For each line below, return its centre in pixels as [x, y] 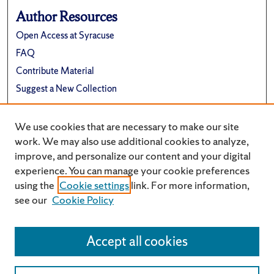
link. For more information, [189, 185]
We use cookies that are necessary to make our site [127, 126]
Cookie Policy [83, 200]
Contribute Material [55, 70]
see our [31, 200]
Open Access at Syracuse [65, 35]
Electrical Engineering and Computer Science [105, 133]
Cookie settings [94, 185]
